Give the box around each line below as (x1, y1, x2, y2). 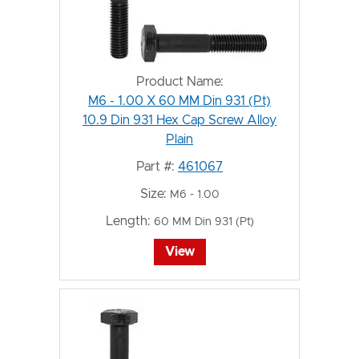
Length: (105, 214, 151, 228)
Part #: (136, 159, 175, 173)
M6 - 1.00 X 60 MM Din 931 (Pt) (88, 94, 271, 107)
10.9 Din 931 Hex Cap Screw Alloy (83, 113, 276, 127)
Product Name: (135, 75, 224, 88)
